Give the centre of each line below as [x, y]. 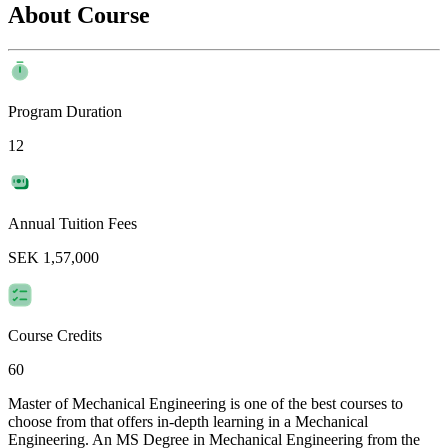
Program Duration [65, 112]
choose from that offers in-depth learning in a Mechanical [188, 422]
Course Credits [55, 336]
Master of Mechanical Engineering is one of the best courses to [205, 404]
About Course [79, 15]
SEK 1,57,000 [53, 258]
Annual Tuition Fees [72, 224]
